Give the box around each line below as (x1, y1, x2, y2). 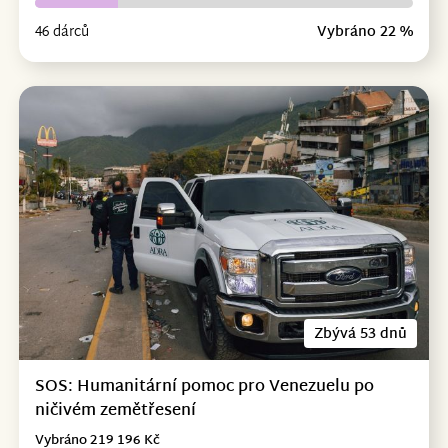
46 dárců (34, 19, 89, 45)
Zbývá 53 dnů (314, 321, 408, 347)
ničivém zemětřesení (34, 396, 196, 426)
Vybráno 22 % (317, 19, 414, 45)
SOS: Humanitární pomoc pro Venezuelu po (34, 372, 374, 402)
